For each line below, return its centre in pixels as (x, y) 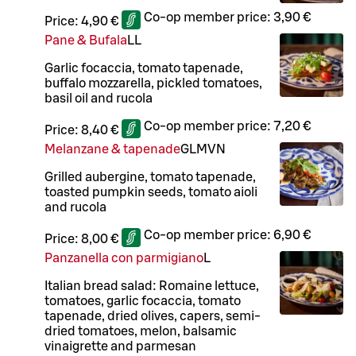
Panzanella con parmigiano (124, 259)
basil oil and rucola (99, 99)
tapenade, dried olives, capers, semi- (153, 317)
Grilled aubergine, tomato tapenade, (150, 178)
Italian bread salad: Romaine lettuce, (152, 286)
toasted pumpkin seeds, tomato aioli (151, 193)
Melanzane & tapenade (112, 150)
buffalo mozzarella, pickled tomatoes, (153, 84)
